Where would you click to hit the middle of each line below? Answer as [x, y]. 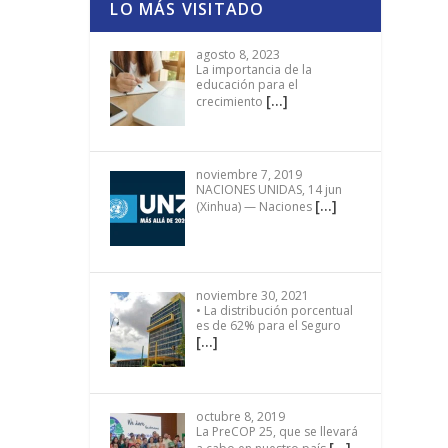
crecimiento [230, 101]
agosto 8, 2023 [237, 54]
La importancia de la [253, 69]
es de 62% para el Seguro [268, 325]
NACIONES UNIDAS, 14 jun [268, 190]
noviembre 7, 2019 [248, 175]
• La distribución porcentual [274, 310]
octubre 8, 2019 [240, 416]
